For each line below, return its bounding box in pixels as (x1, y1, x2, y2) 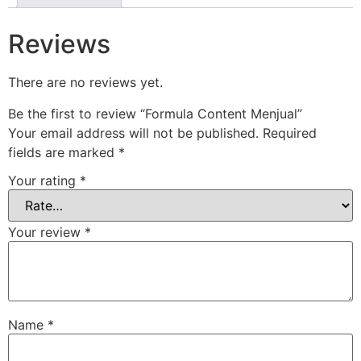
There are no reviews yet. (8, 74, 163, 91)
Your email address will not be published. (8, 124, 259, 141)
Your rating (8, 172, 80, 189)
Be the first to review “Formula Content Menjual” (8, 105, 302, 122)
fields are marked (8, 143, 118, 160)
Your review (8, 224, 85, 241)
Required (263, 124, 317, 141)
